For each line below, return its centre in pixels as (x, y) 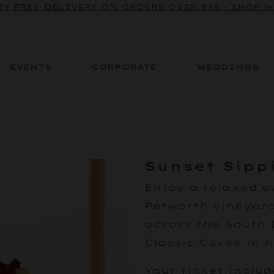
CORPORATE (124, 67)
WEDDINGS (228, 67)
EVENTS (31, 67)
